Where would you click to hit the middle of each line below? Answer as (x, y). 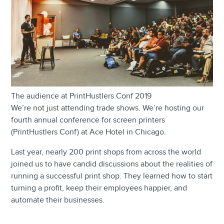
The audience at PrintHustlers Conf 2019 (81, 96)
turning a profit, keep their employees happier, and (99, 188)
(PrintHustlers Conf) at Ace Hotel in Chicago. (89, 132)
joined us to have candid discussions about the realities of (112, 164)
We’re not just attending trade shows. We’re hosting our (108, 108)
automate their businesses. (58, 200)
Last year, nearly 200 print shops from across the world (106, 152)
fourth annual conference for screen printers (88, 120)
